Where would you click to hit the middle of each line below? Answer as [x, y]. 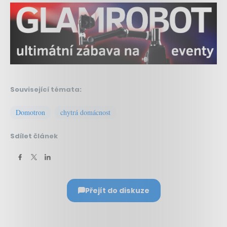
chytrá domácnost [85, 112]
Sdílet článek [34, 136]
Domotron [30, 112]
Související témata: [46, 89]
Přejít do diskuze [117, 190]
